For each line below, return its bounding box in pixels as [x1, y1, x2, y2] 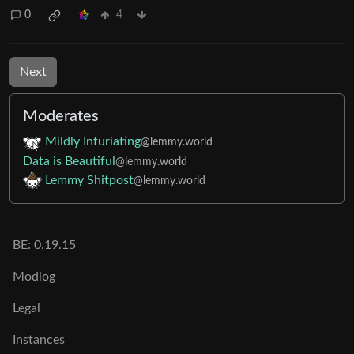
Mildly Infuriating [45, 134, 141, 148]
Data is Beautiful [23, 154, 115, 168]
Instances [13, 333, 65, 346]
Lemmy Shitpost [45, 173, 134, 186]
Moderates [23, 107, 99, 124]
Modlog [13, 270, 55, 283]
